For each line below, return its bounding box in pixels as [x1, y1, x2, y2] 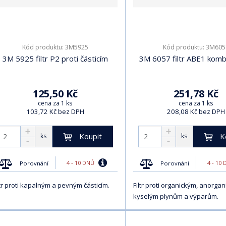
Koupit [79, 131, 102, 141]
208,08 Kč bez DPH [166, 106, 225, 116]
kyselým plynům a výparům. [133, 191, 218, 201]
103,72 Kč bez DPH [26, 106, 84, 116]
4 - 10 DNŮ [66, 159, 96, 167]
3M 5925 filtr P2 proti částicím [2, 53, 108, 64]
